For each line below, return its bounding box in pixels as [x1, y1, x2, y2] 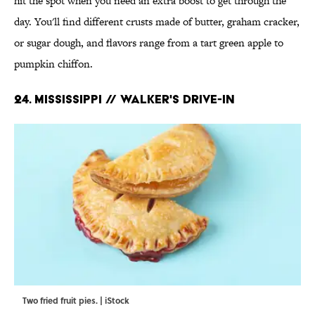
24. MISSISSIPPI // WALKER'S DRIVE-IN [14, 91, 235, 106]
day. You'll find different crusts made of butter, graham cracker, [14, 13, 300, 29]
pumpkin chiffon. [14, 56, 93, 71]
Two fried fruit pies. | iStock [22, 293, 129, 307]
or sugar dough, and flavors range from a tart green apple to [14, 34, 283, 50]
